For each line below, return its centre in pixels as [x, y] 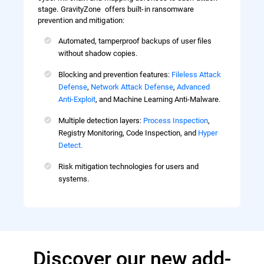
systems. [74, 178]
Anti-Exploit [77, 98]
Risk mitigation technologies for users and [128, 166]
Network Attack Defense [132, 86]
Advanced [193, 86]
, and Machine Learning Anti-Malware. [158, 98]
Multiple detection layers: [101, 120]
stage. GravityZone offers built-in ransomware [116, 8]
